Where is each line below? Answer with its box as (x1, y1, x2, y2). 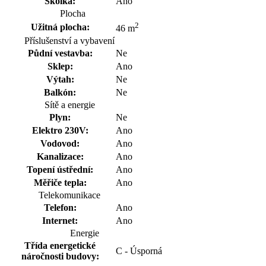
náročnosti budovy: (21, 251, 99, 261)
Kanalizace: (36, 151, 84, 161)
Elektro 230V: (31, 125, 88, 135)
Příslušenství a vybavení (24, 35, 115, 46)
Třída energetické (24, 240, 96, 251)
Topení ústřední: (27, 164, 93, 175)
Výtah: (46, 74, 74, 84)
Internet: (42, 215, 78, 226)
